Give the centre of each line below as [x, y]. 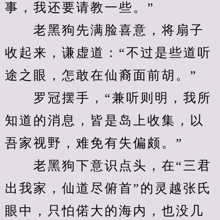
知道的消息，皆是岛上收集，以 [105, 121]
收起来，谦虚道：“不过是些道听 [108, 53]
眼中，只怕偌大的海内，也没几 [105, 211]
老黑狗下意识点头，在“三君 [108, 166]
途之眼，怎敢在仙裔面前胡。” [101, 75]
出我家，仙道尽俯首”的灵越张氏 [108, 188]
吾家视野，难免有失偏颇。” [94, 143]
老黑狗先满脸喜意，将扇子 [105, 30]
